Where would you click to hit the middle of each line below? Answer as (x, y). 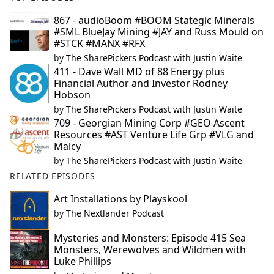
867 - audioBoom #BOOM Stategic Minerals (154, 20)
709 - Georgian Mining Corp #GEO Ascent (149, 123)
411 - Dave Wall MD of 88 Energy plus (139, 72)
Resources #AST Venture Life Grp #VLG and (154, 135)
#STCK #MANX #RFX (99, 44)
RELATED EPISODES (53, 176)
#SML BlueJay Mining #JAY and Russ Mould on (159, 32)
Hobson (72, 95)
